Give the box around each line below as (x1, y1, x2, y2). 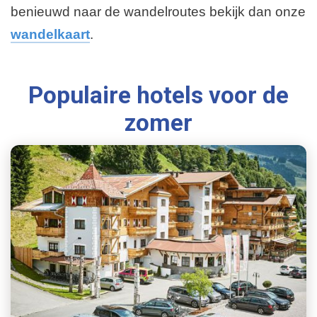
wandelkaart (11, 27, 90, 42)
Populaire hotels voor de (28, 81, 289, 110)
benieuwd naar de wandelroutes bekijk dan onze (11, 4, 306, 20)
